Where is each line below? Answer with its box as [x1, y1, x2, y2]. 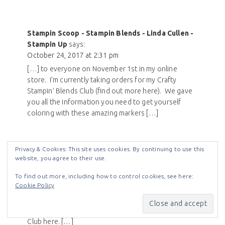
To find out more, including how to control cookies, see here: [15, 173, 194, 179]
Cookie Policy [15, 182, 55, 188]
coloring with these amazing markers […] [27, 109, 158, 118]
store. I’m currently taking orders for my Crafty [27, 76, 177, 84]
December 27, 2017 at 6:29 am [27, 193, 125, 201]
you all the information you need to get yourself [27, 98, 181, 106]
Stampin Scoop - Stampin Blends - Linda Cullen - [27, 29, 194, 38]
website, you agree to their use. [15, 155, 106, 161]
